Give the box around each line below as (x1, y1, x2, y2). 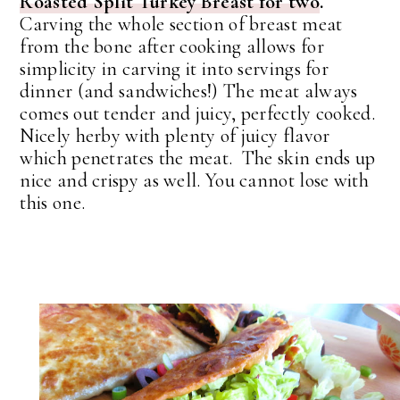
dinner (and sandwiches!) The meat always (20, 79, 358, 103)
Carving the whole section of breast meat (20, 12, 343, 36)
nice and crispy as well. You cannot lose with (20, 168, 369, 192)
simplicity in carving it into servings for (20, 56, 329, 80)
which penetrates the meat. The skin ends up (20, 146, 376, 170)
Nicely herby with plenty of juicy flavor (20, 123, 330, 147)
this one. (20, 190, 86, 214)
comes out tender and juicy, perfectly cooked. (20, 101, 375, 125)
